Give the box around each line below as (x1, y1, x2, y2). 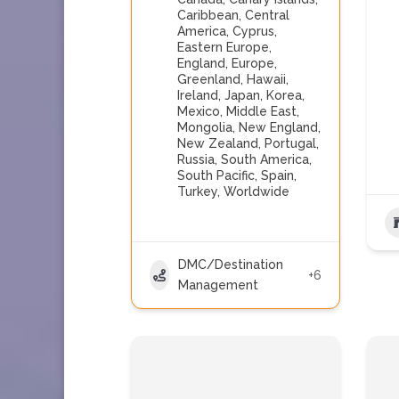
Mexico (177, 104, 220, 118)
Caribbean (177, 8, 239, 22)
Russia (177, 152, 215, 167)
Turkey (177, 184, 217, 199)
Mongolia (177, 120, 232, 134)
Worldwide (224, 184, 289, 199)
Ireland (177, 88, 218, 102)
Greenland (177, 72, 240, 86)
